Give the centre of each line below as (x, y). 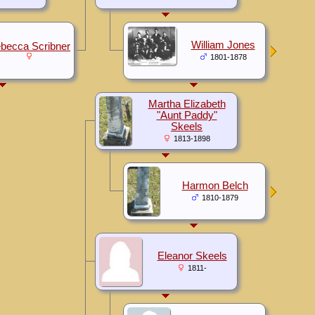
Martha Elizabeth (187, 104)
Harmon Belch (215, 185)
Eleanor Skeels (192, 256)
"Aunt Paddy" (187, 115)
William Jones (223, 45)
